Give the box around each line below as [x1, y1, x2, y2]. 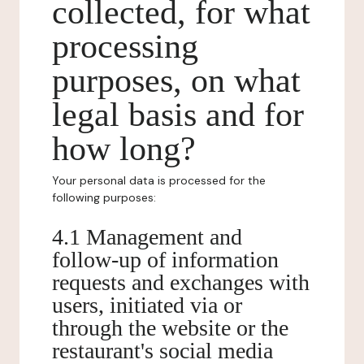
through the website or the [52, 315, 288, 340]
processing [52, 28, 198, 65]
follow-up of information [52, 247, 279, 272]
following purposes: [52, 190, 156, 205]
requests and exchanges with [52, 270, 310, 295]
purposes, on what [52, 62, 301, 99]
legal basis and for [52, 96, 304, 133]
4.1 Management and [52, 224, 242, 249]
